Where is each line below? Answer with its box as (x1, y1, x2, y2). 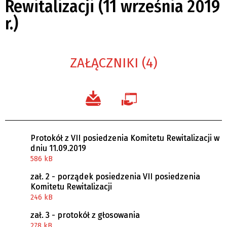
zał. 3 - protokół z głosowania (30, 210, 140, 220)
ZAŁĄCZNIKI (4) (69, 55, 158, 71)
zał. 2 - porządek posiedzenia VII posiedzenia (30, 171, 200, 181)
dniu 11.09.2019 (30, 143, 86, 153)
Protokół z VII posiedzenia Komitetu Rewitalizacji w (30, 133, 219, 143)
